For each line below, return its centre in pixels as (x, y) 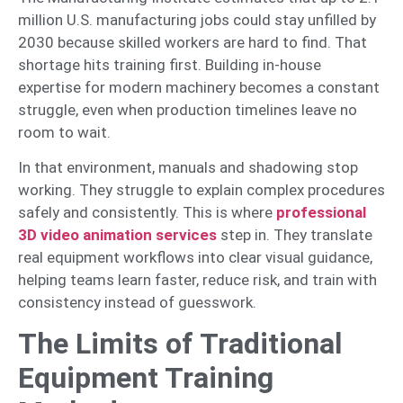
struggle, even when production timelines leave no (188, 109)
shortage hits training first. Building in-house (170, 64)
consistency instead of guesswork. (137, 303)
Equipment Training (146, 378)
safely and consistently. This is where (147, 213)
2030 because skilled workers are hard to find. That (193, 42)
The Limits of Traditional (180, 344)
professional (321, 213)
